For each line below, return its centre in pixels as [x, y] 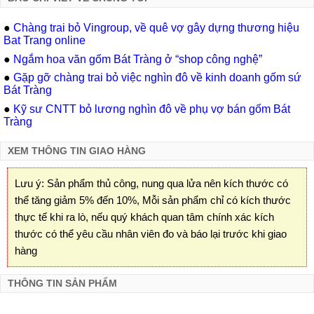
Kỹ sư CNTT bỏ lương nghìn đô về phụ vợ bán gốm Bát [152, 109]
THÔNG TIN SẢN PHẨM [62, 284]
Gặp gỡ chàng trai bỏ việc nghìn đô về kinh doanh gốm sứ [157, 78]
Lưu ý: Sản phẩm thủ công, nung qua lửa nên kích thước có [151, 184]
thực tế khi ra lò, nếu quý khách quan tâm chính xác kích [144, 217]
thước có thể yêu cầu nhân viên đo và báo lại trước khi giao [151, 234]
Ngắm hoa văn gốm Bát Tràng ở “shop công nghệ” [138, 59]
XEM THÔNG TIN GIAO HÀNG [77, 151]
